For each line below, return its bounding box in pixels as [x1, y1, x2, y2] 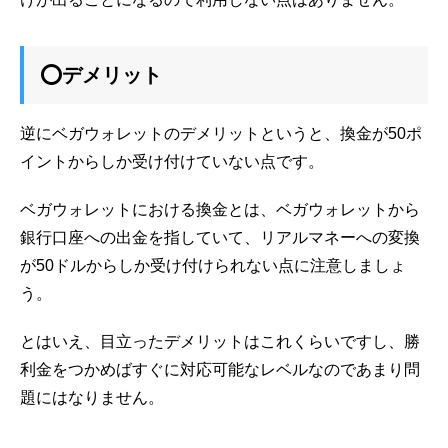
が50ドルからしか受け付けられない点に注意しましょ [20, 256, 406, 274]
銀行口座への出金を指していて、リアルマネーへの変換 [20, 228, 420, 246]
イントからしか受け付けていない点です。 [20, 152, 324, 170]
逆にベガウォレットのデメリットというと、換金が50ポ [20, 124, 422, 142]
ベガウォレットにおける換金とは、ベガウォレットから [20, 200, 420, 218]
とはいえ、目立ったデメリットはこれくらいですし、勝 [20, 332, 420, 350]
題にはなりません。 [20, 388, 164, 406]
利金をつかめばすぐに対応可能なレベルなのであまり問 [20, 360, 420, 378]
